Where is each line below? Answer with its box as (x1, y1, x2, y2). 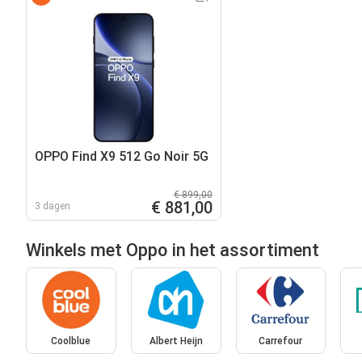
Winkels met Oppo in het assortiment (26, 239, 319, 260)
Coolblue (51, 335, 91, 347)
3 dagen (35, 200, 70, 212)
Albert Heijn (149, 335, 203, 347)
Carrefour (259, 335, 303, 347)
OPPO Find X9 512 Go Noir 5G (35, 148, 208, 164)
